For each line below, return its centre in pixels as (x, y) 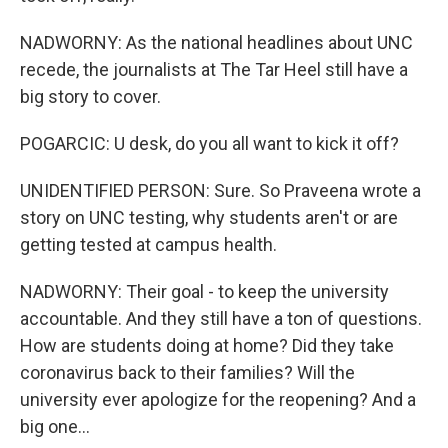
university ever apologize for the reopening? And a (218, 399)
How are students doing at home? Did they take (207, 345)
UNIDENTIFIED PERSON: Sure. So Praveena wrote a (220, 190)
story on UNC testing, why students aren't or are (209, 217)
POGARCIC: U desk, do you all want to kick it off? (209, 143)
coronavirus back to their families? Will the (187, 372)
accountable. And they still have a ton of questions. (221, 318)
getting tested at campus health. (148, 244)
